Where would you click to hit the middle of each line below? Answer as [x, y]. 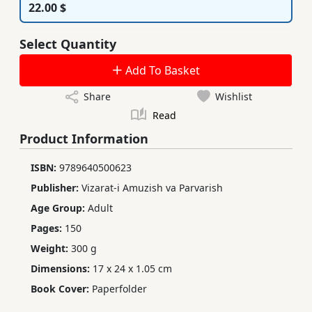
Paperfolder [119, 289]
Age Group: [59, 208]
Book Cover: [61, 289]
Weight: [51, 249]
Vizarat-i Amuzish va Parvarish [152, 188]
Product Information [84, 139]
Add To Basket [161, 71]
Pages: [48, 228]
